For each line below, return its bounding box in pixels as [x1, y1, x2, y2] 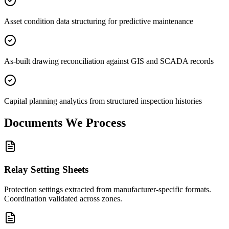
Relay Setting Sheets [4, 164, 88, 175]
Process [86, 116, 126, 130]
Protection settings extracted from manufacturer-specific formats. [4, 185, 211, 194]
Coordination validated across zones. [4, 194, 122, 203]
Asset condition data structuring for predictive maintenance [4, 17, 193, 26]
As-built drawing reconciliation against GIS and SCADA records [4, 57, 214, 66]
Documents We [4, 116, 83, 130]
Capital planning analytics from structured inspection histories [4, 97, 202, 106]
